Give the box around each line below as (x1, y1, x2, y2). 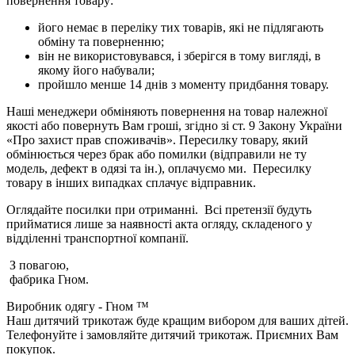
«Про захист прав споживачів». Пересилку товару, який (6, 132, 308, 147)
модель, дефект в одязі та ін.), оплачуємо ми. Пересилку (6, 161, 311, 175)
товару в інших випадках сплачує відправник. (6, 175, 256, 189)
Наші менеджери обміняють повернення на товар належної (6, 104, 327, 118)
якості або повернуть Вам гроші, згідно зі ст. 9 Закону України (6, 118, 342, 132)
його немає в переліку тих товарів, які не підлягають (38, 20, 323, 34)
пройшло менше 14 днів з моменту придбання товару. (38, 77, 329, 91)
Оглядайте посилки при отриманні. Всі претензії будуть (6, 202, 311, 216)
